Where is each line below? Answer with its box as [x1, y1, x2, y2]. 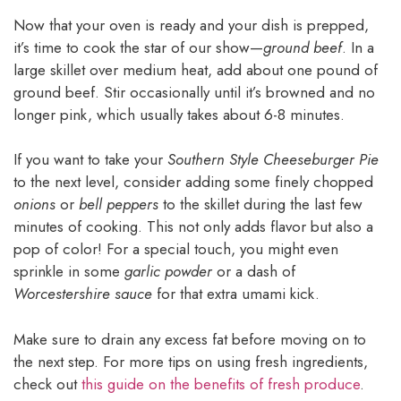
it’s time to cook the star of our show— [13, 36, 263, 58]
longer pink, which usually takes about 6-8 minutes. [13, 103, 345, 125]
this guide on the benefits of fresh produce [81, 372, 360, 395]
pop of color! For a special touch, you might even [13, 238, 338, 260]
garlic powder [124, 260, 212, 283]
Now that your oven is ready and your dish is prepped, [13, 13, 369, 36]
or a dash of [212, 260, 295, 283]
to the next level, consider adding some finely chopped [13, 171, 373, 193]
